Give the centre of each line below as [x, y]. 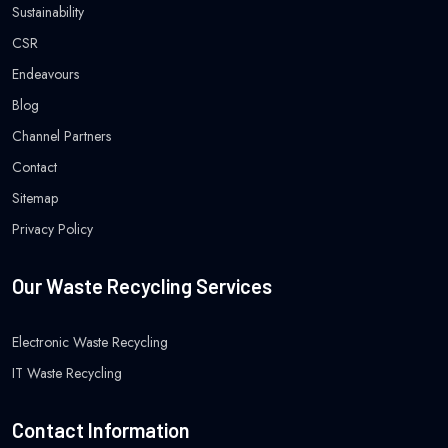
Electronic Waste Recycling [90, 341]
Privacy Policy [52, 228]
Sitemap [35, 197]
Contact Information [101, 429]
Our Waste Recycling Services [142, 285]
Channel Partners [61, 135]
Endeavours [45, 73]
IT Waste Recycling [67, 372]
